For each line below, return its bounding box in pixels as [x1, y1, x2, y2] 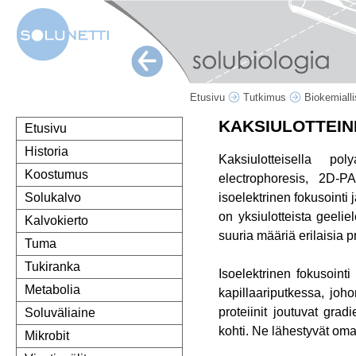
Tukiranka [25, 260, 80, 274]
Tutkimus [243, 91, 289, 103]
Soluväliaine [25, 306, 95, 320]
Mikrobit [25, 329, 69, 343]
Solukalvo [25, 191, 81, 205]
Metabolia [25, 283, 80, 297]
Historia [25, 145, 68, 159]
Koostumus [25, 168, 88, 182]
